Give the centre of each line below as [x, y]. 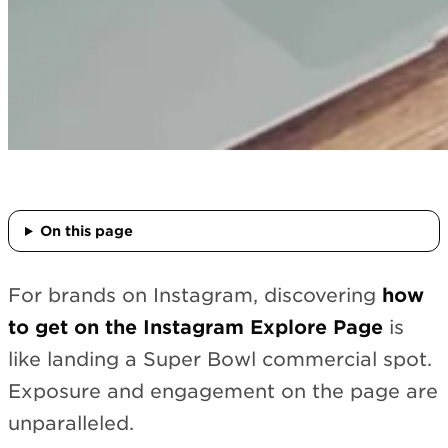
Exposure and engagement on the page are [223, 391]
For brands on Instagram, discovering [195, 295]
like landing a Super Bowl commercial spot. [220, 359]
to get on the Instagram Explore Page [195, 327]
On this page [86, 231]
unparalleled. [71, 423]
